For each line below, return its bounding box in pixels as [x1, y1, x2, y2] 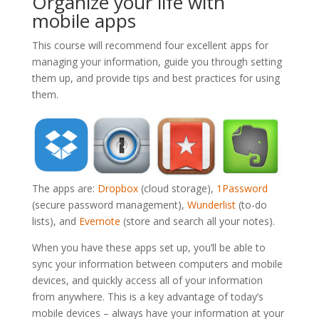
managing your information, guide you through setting [31, 55, 282, 69]
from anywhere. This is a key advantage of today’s [31, 290, 263, 304]
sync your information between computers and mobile [31, 257, 283, 271]
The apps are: [31, 182, 98, 196]
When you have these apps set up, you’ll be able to [31, 241, 266, 255]
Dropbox [97, 182, 138, 196]
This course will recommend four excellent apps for [31, 38, 268, 53]
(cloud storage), [137, 182, 216, 196]
